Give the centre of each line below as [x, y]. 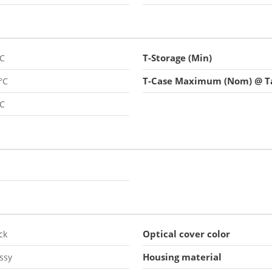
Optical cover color [186, 234]
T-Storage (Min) [177, 58]
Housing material [182, 257]
